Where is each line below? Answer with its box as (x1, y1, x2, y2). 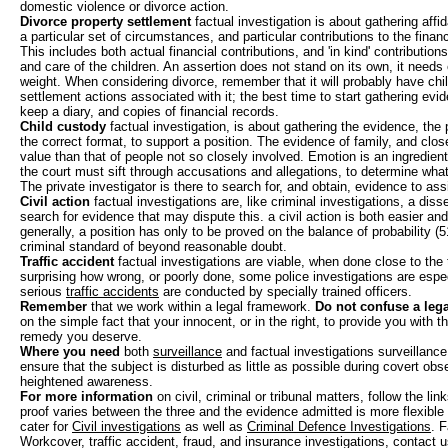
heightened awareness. (20, 373, 153, 389)
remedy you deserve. (20, 328, 142, 344)
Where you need (20, 343, 120, 359)
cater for (20, 418, 72, 434)
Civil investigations (72, 418, 181, 434)
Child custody (20, 118, 106, 134)
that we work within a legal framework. (87, 298, 315, 314)
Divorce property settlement (20, 13, 191, 29)
